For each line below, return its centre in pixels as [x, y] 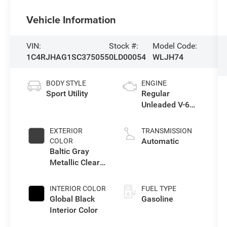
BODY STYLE [66, 83]
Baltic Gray [70, 151]
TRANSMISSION [166, 130]
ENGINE [154, 83]
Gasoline [157, 199]
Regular [155, 93]
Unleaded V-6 [165, 104]
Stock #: [124, 46]
